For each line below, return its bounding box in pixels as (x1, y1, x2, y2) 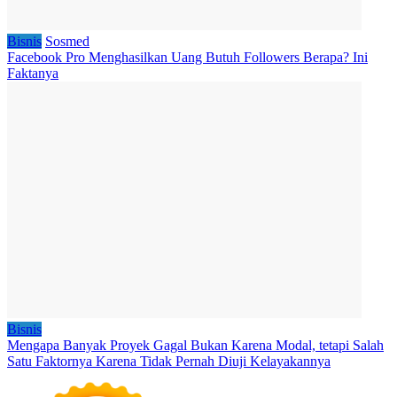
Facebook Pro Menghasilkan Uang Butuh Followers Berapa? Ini (7, 49, 368, 65)
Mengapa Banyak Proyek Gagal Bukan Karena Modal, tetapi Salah (7, 337, 384, 353)
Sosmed (45, 33, 90, 49)
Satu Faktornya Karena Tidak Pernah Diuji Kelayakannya (7, 353, 331, 369)
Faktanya (7, 65, 58, 81)
